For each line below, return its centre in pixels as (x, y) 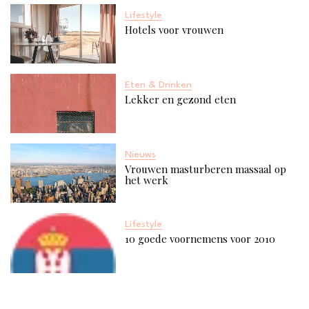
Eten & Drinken (158, 84)
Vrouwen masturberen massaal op (205, 169)
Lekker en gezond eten (180, 99)
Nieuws (140, 154)
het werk (146, 180)
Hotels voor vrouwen (174, 30)
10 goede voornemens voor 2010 (200, 238)
